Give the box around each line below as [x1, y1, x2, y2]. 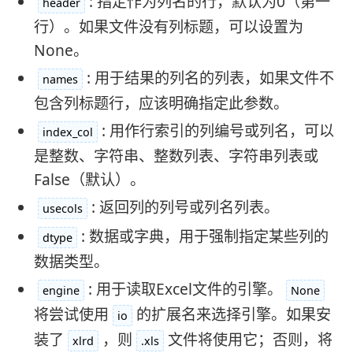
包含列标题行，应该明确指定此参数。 [33, 93, 288, 114]
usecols [42, 201, 83, 217]
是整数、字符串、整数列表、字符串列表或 [33, 146, 318, 167]
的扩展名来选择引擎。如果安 [136, 304, 331, 325]
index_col [42, 124, 93, 140]
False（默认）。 [33, 169, 145, 191]
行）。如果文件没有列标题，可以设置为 [33, 17, 303, 38]
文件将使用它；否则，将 [167, 329, 333, 351]
